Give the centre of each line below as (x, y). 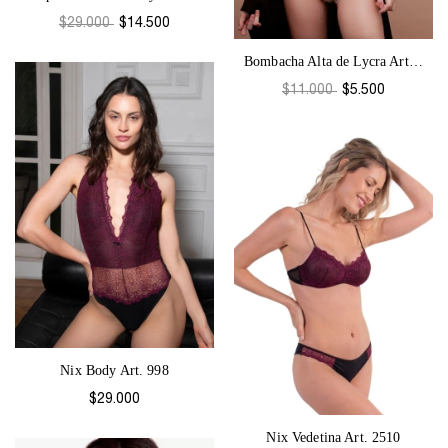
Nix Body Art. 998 (114, 371)
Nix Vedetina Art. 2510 (333, 438)
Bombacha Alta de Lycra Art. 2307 (415, 62)
